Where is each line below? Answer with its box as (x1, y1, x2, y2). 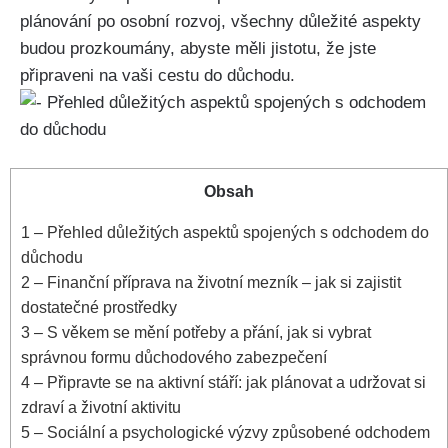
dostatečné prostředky (21, 298, 177, 317)
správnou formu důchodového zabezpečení (21, 348, 327, 367)
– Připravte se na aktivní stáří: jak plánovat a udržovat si (30, 373, 426, 392)
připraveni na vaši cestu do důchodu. (20, 65, 295, 85)
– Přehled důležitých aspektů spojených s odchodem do (30, 223, 429, 242)
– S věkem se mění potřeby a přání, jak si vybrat (30, 323, 371, 342)
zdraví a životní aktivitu (21, 398, 181, 417)
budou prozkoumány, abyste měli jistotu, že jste (20, 38, 376, 58)
